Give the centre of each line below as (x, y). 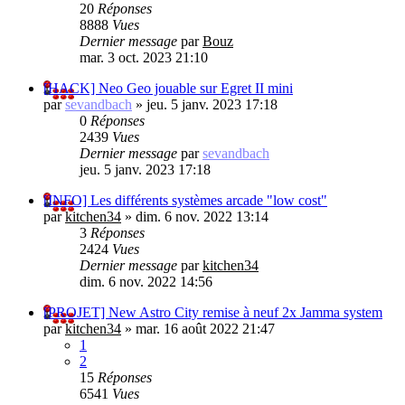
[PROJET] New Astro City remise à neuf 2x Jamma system (213, 312)
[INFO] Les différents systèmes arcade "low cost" (185, 200)
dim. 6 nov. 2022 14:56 (146, 281)
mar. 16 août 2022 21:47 (205, 328)
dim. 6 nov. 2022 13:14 (202, 216)
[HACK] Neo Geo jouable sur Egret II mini (168, 88)
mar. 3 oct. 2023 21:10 (144, 57)
